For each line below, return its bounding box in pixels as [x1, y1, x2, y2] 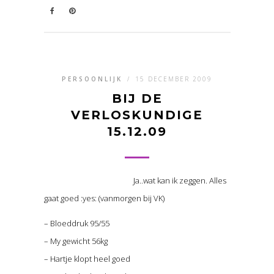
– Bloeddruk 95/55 [43, 218, 109, 229]
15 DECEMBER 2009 [135, 75, 212, 84]
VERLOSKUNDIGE [71, 108, 203, 123]
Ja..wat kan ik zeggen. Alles [133, 175, 226, 187]
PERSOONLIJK [62, 75, 122, 84]
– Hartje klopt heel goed [43, 253, 130, 265]
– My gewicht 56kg [43, 235, 108, 247]
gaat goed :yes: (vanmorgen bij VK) [43, 193, 165, 204]
